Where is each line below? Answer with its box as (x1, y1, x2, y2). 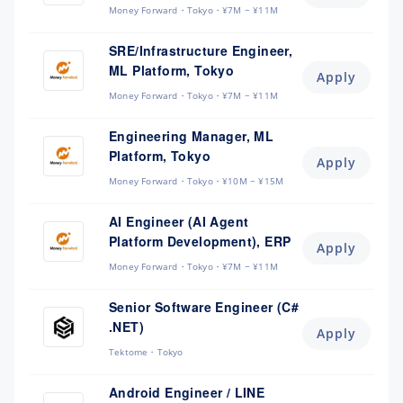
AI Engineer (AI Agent (109, 212, 249, 230)
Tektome (109, 345, 148, 358)
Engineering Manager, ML (109, 127, 274, 145)
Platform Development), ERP (109, 232, 291, 250)
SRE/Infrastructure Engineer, (109, 41, 293, 59)
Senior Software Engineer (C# (109, 298, 300, 316)
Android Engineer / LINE (109, 383, 265, 401)
